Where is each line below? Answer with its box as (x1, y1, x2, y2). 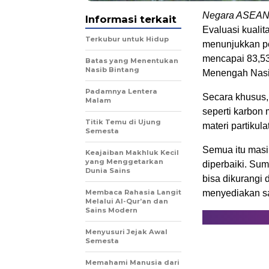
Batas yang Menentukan (85, 56, 178, 65)
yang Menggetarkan (85, 157, 163, 166)
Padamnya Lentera (85, 87, 157, 95)
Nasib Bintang (85, 65, 139, 74)
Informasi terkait (85, 13, 177, 25)
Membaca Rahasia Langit (85, 188, 181, 196)
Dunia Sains (85, 166, 130, 175)
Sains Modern (85, 206, 138, 214)
